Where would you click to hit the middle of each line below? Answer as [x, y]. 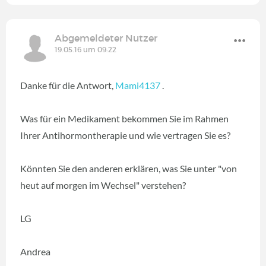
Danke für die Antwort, [68, 85]
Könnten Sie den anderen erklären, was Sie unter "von [129, 168]
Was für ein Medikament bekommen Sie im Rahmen [124, 118]
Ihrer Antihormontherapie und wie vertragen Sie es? [125, 135]
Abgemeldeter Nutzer [106, 38]
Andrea [35, 251]
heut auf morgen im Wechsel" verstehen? [103, 185]
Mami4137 [138, 85]
